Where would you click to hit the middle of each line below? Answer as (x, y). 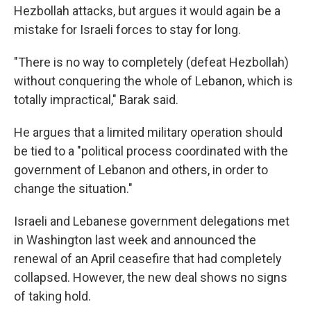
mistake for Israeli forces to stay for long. (127, 30)
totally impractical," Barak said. (96, 100)
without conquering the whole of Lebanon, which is (153, 81)
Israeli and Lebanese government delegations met (152, 221)
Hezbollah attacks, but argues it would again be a (147, 11)
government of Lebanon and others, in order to (141, 170)
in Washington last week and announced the (135, 240)
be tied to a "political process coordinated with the (151, 151)
